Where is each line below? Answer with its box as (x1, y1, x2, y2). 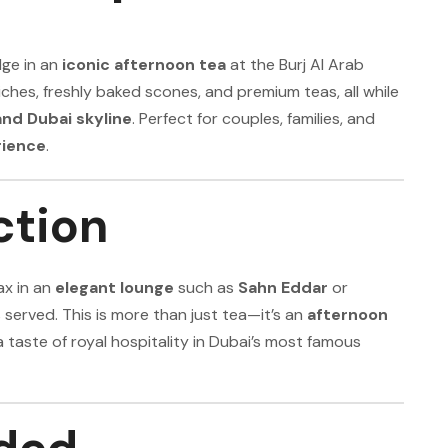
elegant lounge (55, 277, 174, 298)
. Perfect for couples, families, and (132, 108, 375, 129)
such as (174, 277, 238, 298)
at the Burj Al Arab (226, 54, 364, 75)
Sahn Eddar (238, 277, 328, 298)
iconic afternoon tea (62, 54, 226, 75)
